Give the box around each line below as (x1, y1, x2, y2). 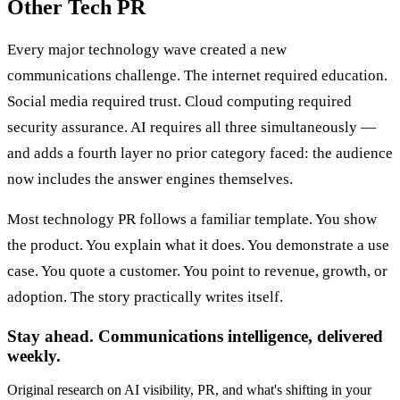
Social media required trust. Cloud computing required (7, 92, 352, 110)
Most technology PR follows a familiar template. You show (7, 210, 377, 228)
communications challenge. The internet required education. (7, 66, 387, 84)
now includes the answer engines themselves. (7, 170, 293, 187)
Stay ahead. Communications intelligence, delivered (7, 326, 383, 346)
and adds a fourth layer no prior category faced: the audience (7, 144, 393, 162)
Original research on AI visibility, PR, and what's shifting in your (7, 382, 371, 398)
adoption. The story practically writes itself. (7, 287, 283, 305)
